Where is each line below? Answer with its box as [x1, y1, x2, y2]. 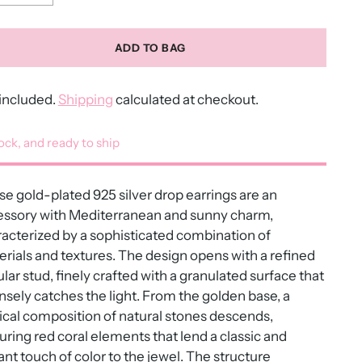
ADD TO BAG [114, 40, 186, 54]
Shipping [57, 91, 113, 108]
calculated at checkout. [112, 91, 259, 108]
